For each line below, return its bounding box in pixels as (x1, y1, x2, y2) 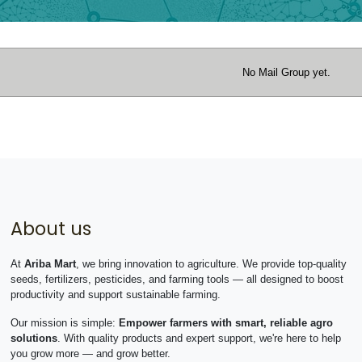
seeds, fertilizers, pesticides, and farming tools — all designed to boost (10, 273, 343, 285)
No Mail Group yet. (242, 66, 330, 78)
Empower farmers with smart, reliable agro (118, 317, 333, 329)
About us (10, 216, 91, 242)
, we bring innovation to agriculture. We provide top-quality (75, 258, 347, 270)
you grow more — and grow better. (10, 347, 170, 360)
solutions (10, 332, 57, 344)
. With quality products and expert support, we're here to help (57, 332, 341, 344)
